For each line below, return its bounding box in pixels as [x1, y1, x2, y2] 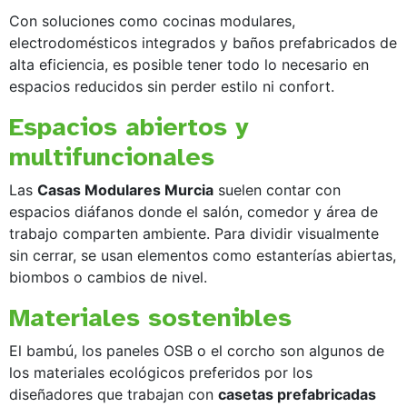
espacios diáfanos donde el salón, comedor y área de [9, 202, 378, 221]
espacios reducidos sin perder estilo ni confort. [9, 76, 334, 95]
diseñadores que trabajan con [9, 384, 218, 403]
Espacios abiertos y [9, 110, 249, 143]
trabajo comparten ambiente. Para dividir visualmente [9, 223, 379, 243]
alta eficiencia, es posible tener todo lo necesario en [9, 55, 369, 74]
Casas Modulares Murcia [37, 180, 213, 199]
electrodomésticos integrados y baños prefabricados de [9, 33, 397, 52]
